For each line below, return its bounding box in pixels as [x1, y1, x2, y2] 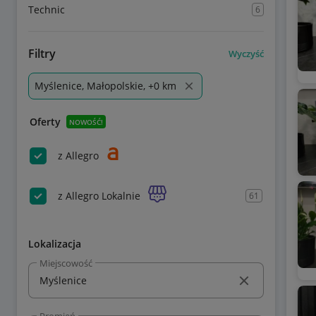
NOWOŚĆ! [69, 116, 103, 127]
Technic [28, 3, 65, 16]
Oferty [30, 115, 61, 128]
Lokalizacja [28, 237, 81, 250]
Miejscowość [39, 256, 92, 269]
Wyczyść [228, 47, 264, 60]
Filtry [28, 46, 56, 61]
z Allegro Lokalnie [58, 188, 140, 202]
